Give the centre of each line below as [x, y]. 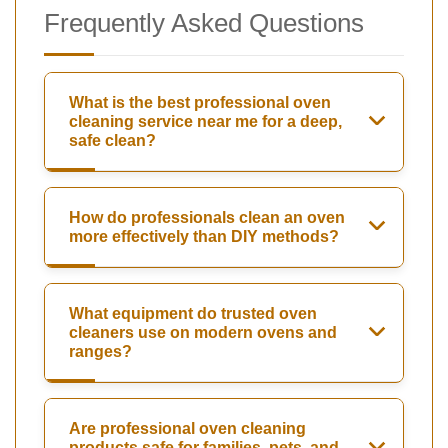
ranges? [100, 352]
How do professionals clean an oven [207, 218]
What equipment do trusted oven [193, 314]
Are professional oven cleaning [187, 429]
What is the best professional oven [200, 103]
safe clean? [112, 141]
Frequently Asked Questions [204, 23]
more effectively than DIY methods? [204, 237]
